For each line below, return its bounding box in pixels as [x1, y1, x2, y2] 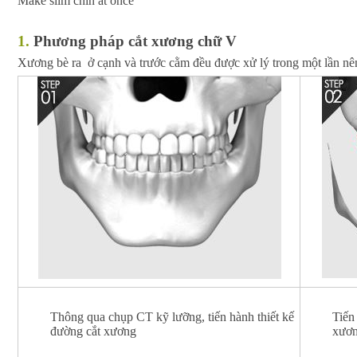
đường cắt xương [50, 324, 136, 338]
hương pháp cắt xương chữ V [43, 33, 237, 50]
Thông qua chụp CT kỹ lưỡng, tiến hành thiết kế [50, 309, 294, 324]
